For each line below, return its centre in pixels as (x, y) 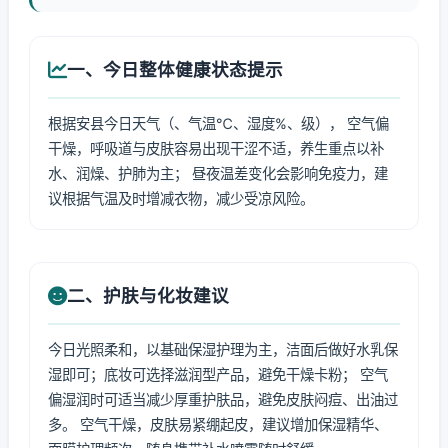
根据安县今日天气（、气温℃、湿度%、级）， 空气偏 (218, 123)
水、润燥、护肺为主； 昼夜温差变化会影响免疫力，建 (218, 173)
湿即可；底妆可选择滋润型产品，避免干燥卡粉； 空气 (218, 374)
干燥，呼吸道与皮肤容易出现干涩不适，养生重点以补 (216, 148)
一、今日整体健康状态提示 (175, 69)
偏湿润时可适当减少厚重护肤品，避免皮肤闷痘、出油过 (223, 399)
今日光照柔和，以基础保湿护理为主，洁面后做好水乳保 (223, 349)
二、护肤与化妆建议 (148, 295)
